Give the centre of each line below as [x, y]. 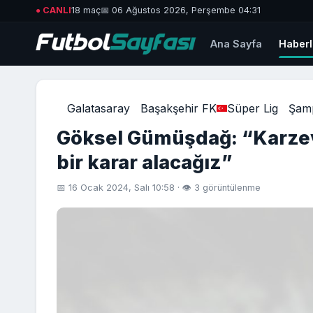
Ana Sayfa [236, 44]
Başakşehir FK [178, 108]
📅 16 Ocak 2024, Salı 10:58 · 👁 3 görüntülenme [158, 188]
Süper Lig [252, 108]
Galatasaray [98, 108]
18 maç [86, 10]
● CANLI [54, 10]
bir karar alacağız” [144, 162]
